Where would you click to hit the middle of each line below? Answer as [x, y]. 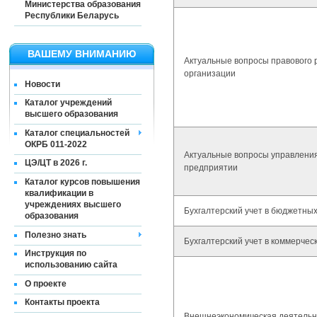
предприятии [211, 168]
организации [210, 74]
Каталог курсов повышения [82, 181]
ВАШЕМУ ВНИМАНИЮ [81, 53]
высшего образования [71, 114]
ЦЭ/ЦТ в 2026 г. [56, 163]
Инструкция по [56, 254]
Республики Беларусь [72, 15]
